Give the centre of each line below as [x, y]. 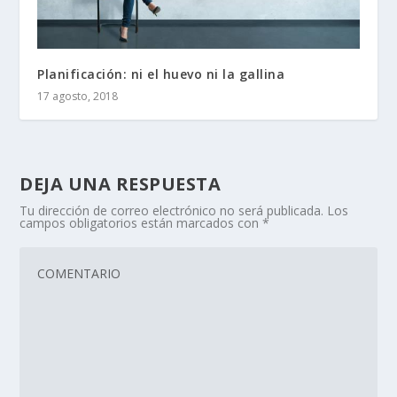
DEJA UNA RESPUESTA [121, 183]
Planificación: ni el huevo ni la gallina [161, 74]
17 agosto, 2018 [78, 96]
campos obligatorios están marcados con [141, 222]
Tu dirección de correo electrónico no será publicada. [172, 210]
